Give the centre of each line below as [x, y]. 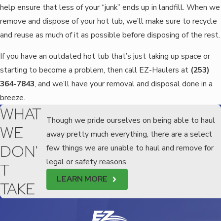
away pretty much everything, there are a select [129, 134]
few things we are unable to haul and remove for [130, 148]
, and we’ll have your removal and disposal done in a [124, 84]
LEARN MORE [82, 179]
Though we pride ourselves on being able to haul [130, 120]
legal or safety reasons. [87, 162]
